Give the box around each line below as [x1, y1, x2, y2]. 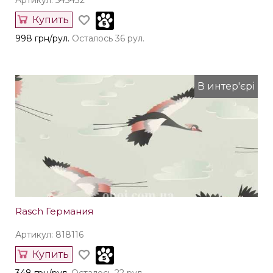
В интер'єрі [197, 80, 255, 93]
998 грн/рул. [15, 33, 69, 44]
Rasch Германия [15, 205, 93, 218]
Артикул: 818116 [15, 229, 83, 241]
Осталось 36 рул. [72, 33, 144, 44]
